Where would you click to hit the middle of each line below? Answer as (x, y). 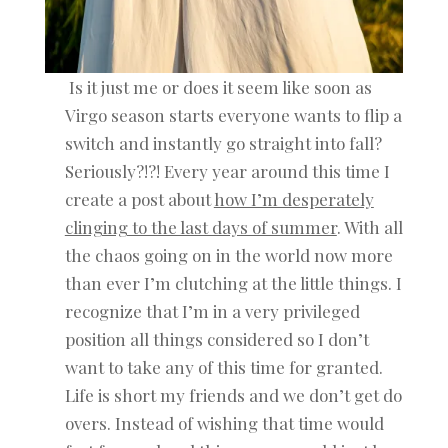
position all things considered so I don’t (216, 339)
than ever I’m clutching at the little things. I (233, 283)
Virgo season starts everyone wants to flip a (233, 115)
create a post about (139, 199)
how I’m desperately (293, 199)
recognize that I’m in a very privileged (212, 311)
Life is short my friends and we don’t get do (233, 395)
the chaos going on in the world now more (228, 255)
